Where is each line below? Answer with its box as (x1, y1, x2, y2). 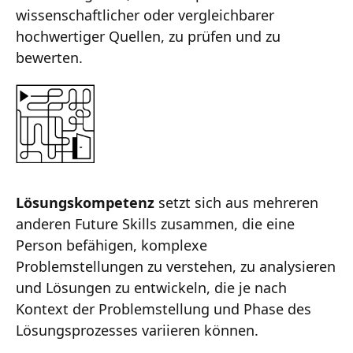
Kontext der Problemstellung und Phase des (16, 299, 311, 318)
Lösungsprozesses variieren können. (16, 320, 258, 340)
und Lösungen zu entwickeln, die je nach (16, 277, 287, 297)
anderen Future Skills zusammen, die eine (16, 214, 295, 233)
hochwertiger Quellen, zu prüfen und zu (16, 26, 281, 46)
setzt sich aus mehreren (154, 192, 318, 212)
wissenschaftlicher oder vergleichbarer (16, 5, 274, 24)
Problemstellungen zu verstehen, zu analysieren (16, 256, 336, 276)
